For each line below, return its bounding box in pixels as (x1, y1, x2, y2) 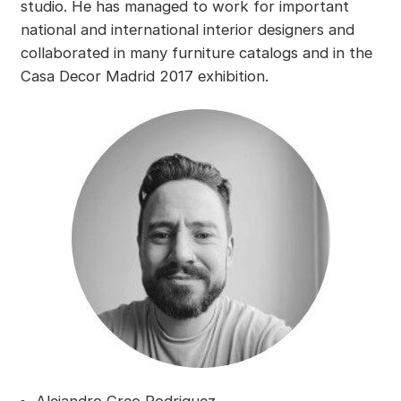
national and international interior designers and (20, 21, 354, 39)
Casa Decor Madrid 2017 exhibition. (20, 67, 269, 86)
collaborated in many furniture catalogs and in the (20, 44, 372, 63)
